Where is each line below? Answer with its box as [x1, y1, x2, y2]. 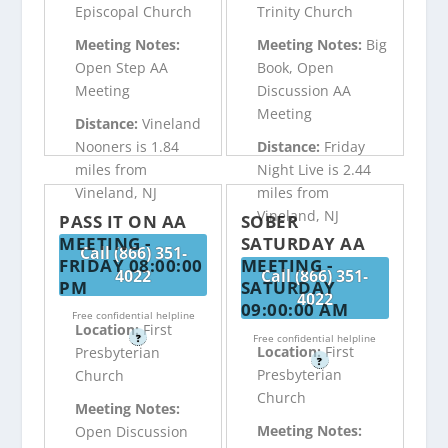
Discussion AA [256, 81, 351, 101]
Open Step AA [75, 58, 169, 78]
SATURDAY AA [240, 231, 366, 255]
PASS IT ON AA [59, 209, 187, 233]
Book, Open [256, 58, 334, 78]
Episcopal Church [75, 2, 193, 22]
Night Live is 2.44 [256, 160, 371, 180]
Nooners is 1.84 [75, 137, 180, 157]
